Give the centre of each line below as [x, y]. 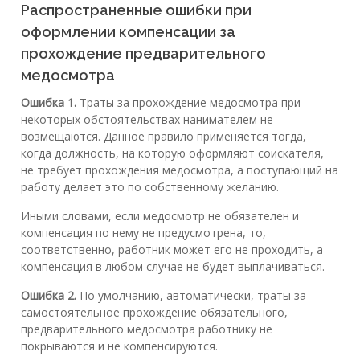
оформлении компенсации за [128, 31]
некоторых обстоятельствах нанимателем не [147, 119]
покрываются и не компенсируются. [119, 346]
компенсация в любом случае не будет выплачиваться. [173, 266]
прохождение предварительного [143, 53]
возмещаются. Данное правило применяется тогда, [164, 136]
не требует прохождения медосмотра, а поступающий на [180, 170]
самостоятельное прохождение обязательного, [154, 312]
